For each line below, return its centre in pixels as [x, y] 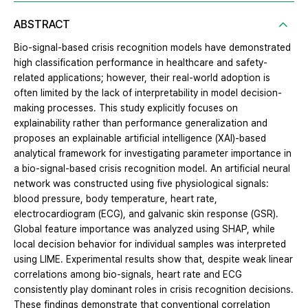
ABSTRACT [42, 25]
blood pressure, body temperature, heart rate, [115, 199]
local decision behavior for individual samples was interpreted [150, 244]
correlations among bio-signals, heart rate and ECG [128, 275]
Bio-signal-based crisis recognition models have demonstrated [152, 48]
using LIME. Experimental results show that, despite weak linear [153, 260]
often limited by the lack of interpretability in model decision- [148, 93]
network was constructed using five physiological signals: [141, 184]
